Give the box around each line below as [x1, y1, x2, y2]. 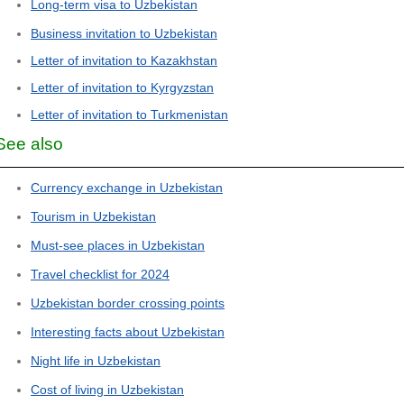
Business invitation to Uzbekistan [31, 26, 217, 41]
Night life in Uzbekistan [31, 353, 161, 369]
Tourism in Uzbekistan [31, 209, 156, 225]
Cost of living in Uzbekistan [31, 382, 184, 398]
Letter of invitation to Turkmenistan [31, 107, 228, 123]
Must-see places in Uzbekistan [31, 238, 205, 253]
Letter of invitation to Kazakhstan [31, 53, 217, 69]
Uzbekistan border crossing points [31, 296, 225, 311]
